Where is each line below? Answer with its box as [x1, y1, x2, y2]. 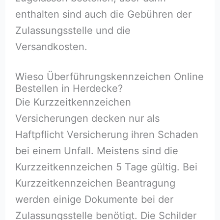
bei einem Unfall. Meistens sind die [15, 144, 178, 157]
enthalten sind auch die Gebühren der [15, 8, 192, 20]
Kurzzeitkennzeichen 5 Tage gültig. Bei [15, 161, 197, 173]
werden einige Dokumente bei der [15, 193, 173, 205]
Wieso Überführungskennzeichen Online [15, 70, 204, 82]
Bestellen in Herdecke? [15, 82, 123, 94]
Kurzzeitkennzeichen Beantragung [15, 177, 175, 189]
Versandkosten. [15, 40, 87, 53]
